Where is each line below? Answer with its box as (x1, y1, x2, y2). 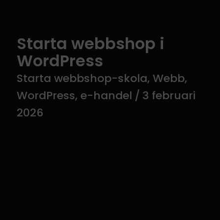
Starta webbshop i (17, 32, 165, 55)
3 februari (142, 88, 195, 103)
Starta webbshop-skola (17, 71, 147, 86)
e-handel (81, 88, 132, 103)
